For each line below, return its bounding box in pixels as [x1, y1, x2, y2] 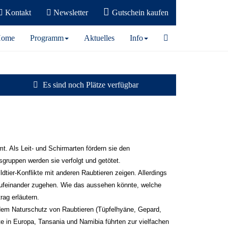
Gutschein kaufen [112, 8, 168, 17]
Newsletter [51, 8, 89, 17]
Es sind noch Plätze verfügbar [41, 80, 138, 89]
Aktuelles [84, 34, 115, 42]
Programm [30, 34, 64, 42]
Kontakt [3, 8, 32, 17]
